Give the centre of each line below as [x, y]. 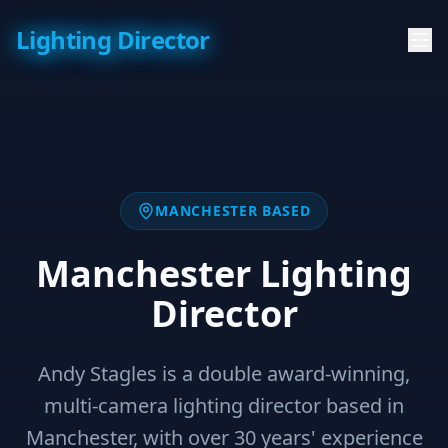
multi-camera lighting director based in [224, 405]
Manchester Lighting [224, 273]
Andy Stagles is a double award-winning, [224, 373]
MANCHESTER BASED [233, 210]
